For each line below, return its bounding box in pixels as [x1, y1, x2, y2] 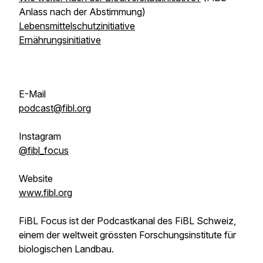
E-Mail [19, 88, 46, 100]
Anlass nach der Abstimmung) [19, 6, 146, 18]
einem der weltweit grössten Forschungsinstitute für [19, 229, 236, 241]
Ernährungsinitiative [19, 34, 101, 46]
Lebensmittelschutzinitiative [19, 20, 135, 32]
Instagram [19, 130, 61, 142]
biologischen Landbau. [19, 243, 114, 255]
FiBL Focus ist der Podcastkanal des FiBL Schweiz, [19, 215, 236, 227]
